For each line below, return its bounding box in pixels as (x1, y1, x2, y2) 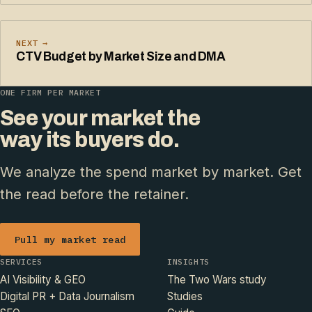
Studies (167, 289, 203, 303)
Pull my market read (14, 233, 126, 246)
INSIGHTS (167, 256, 210, 267)
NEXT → (16, 37, 48, 48)
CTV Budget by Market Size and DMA (16, 49, 226, 63)
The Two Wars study (167, 272, 267, 286)
